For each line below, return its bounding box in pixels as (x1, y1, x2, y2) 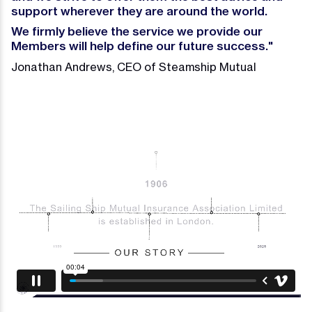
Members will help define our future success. (11, 38, 268, 53)
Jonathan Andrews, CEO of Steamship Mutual (11, 60, 256, 74)
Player (10, 152, 44, 166)
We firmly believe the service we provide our (11, 24, 263, 38)
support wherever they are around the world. (11, 3, 267, 18)
